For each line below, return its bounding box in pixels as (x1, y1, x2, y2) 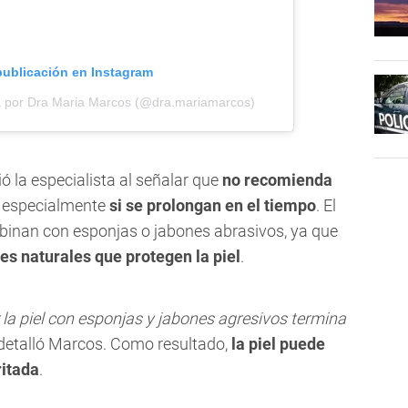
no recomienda (222, 170, 332, 190)
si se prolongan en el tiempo (109, 196, 316, 216)
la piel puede (231, 334, 325, 354)
